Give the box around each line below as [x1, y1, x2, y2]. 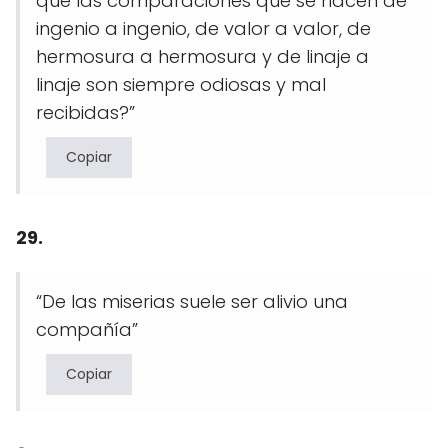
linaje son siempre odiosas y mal [36, 71, 326, 97]
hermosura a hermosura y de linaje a [36, 43, 369, 69]
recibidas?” [36, 99, 135, 125]
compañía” [36, 316, 138, 342]
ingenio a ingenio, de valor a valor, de [36, 15, 371, 41]
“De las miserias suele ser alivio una [36, 288, 348, 314]
